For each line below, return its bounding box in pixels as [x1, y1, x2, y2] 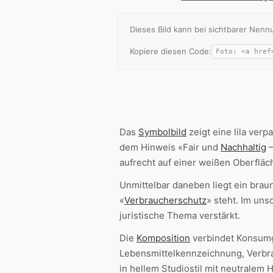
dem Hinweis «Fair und [119, 141, 221, 153]
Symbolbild [138, 126, 186, 138]
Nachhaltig [221, 141, 266, 153]
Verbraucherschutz [124, 194, 207, 206]
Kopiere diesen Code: [130, 46, 211, 56]
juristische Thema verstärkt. [119, 210, 240, 221]
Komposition [136, 232, 190, 244]
